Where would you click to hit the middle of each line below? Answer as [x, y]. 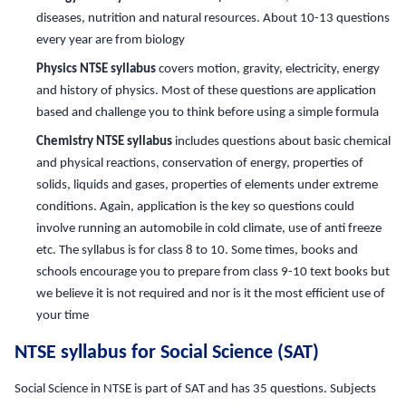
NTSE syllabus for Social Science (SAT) [167, 353]
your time [63, 315]
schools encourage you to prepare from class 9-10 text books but [213, 272]
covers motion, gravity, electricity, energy [268, 69]
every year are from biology [111, 40]
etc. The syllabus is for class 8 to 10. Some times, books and [197, 250]
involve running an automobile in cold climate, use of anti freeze [209, 228]
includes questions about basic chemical [281, 141]
